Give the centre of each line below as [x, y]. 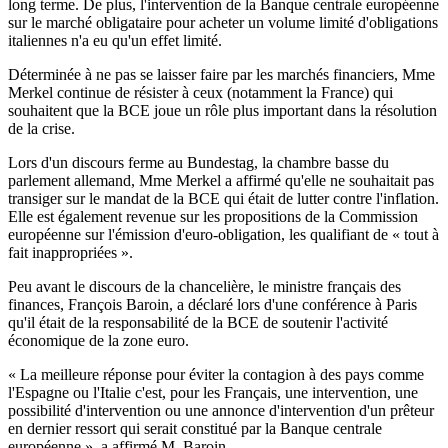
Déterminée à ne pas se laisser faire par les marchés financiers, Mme [221, 75]
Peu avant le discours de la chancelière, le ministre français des [204, 287]
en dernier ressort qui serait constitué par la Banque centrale [195, 429]
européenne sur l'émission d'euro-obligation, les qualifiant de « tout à [223, 235]
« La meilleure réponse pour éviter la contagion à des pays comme [216, 375]
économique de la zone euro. [98, 341]
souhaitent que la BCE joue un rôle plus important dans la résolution [222, 111]
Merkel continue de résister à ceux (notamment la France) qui [200, 93]
